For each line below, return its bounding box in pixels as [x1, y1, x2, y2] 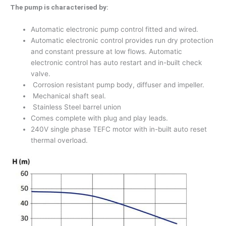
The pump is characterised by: [10, 3, 108, 12]
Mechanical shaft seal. [31, 92, 106, 100]
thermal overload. [31, 136, 88, 145]
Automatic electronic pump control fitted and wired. [31, 25, 199, 34]
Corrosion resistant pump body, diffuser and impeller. [31, 81, 205, 89]
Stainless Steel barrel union [31, 103, 122, 111]
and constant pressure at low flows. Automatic [31, 47, 183, 56]
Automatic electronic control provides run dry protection [31, 36, 214, 45]
